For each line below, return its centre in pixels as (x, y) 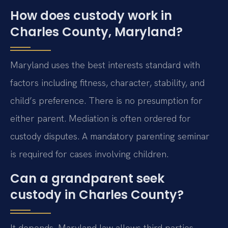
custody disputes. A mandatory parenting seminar (110, 136)
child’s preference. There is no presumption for (106, 101)
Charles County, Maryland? (96, 32)
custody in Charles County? (97, 194)
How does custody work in (91, 16)
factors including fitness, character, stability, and (107, 83)
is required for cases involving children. (89, 154)
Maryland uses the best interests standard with (105, 65)
